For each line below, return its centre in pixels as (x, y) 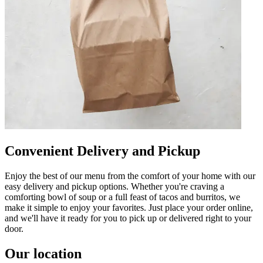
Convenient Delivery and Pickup (102, 151)
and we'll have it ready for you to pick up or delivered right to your (128, 218)
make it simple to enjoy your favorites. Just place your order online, (129, 207)
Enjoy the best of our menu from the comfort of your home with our (130, 176)
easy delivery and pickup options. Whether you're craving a (114, 186)
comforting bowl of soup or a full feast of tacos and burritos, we (122, 197)
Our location (43, 253)
